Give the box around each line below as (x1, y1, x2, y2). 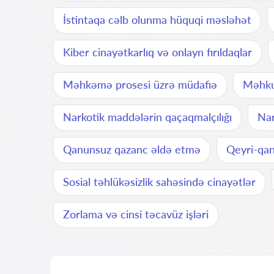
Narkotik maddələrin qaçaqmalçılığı (63, 110, 232, 124)
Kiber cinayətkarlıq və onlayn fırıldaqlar (63, 45, 252, 59)
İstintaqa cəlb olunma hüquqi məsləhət (63, 13, 251, 26)
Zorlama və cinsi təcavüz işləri (63, 207, 209, 221)
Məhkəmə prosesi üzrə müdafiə (63, 78, 217, 91)
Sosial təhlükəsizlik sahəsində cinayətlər (63, 175, 256, 188)
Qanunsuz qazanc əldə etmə (63, 143, 201, 156)
